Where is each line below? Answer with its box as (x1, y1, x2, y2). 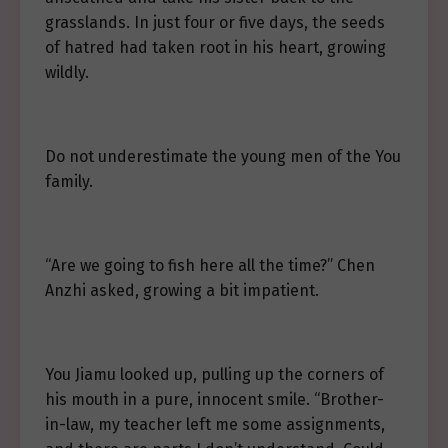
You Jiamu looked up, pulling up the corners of (45, 365, 384, 385)
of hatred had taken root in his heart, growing (45, 38, 386, 58)
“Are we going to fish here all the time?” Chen (45, 256, 375, 276)
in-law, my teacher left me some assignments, (45, 415, 385, 435)
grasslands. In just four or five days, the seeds (45, 13, 385, 33)
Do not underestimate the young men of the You (45, 147, 401, 167)
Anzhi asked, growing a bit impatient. (45, 281, 319, 301)
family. (45, 172, 93, 192)
